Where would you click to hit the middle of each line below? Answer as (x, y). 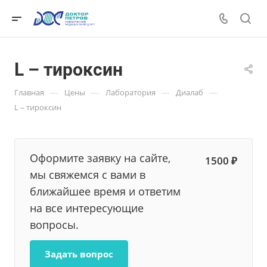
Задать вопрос (79, 254)
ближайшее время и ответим (105, 191)
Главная (29, 92)
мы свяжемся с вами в (88, 175)
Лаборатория (131, 92)
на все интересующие (87, 208)
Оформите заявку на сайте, (100, 158)
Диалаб (190, 92)
